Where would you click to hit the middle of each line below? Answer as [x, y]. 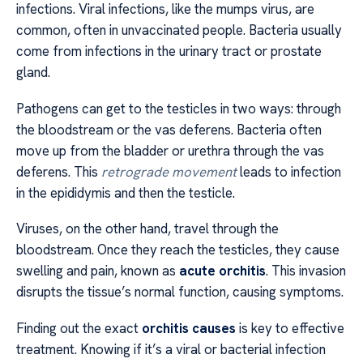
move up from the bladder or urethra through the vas [170, 150]
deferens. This [59, 171]
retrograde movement [169, 171]
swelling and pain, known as [98, 271]
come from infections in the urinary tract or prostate [169, 51]
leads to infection [289, 171]
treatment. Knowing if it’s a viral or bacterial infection [171, 349]
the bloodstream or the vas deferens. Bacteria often [169, 129]
